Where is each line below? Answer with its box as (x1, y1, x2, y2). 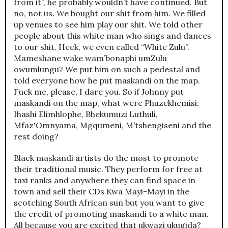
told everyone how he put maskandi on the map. (14, 75, 200, 86)
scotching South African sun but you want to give (14, 197, 204, 208)
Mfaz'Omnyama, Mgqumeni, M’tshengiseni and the (14, 120, 211, 131)
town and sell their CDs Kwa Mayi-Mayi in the (14, 186, 189, 197)
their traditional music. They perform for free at (14, 164, 203, 175)
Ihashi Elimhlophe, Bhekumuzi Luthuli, (14, 109, 158, 120)
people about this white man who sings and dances (14, 31, 211, 41)
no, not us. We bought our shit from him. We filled (14, 8, 206, 19)
